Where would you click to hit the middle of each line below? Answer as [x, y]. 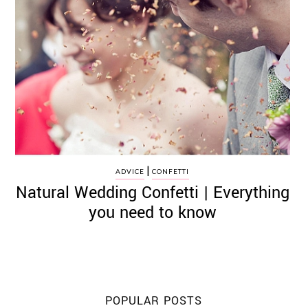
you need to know [152, 213]
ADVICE [130, 171]
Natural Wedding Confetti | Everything [152, 193]
